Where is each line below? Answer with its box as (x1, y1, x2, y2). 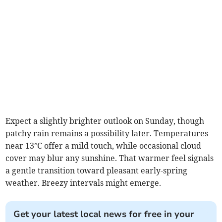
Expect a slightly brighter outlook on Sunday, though (5, 116, 205, 126)
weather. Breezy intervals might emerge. (5, 178, 162, 188)
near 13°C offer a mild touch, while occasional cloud (5, 141, 202, 151)
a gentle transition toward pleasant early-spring (5, 166, 188, 176)
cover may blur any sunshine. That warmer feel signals (5, 153, 214, 164)
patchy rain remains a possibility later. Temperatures (5, 128, 209, 139)
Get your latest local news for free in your (13, 208, 195, 221)
